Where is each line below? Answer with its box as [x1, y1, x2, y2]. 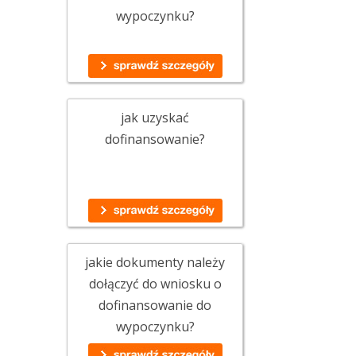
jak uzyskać [121, 109, 189, 126]
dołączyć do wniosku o [88, 275, 222, 292]
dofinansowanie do [99, 296, 211, 314]
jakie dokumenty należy [85, 253, 225, 271]
